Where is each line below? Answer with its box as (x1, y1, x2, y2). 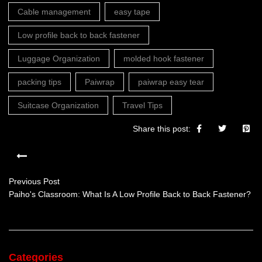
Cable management (18, 7, 91, 16)
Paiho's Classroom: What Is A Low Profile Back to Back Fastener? (9, 189, 251, 199)
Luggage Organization (18, 54, 100, 63)
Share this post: (133, 124, 191, 133)
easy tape (114, 7, 150, 16)
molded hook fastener (123, 54, 204, 63)
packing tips (18, 77, 61, 87)
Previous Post (9, 177, 60, 186)
